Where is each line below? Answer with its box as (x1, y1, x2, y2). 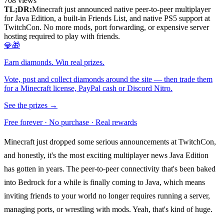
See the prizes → (4, 101, 57, 110)
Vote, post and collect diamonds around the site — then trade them (4, 75, 212, 84)
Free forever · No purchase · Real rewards (4, 118, 137, 127)
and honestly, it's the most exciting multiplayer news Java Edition (4, 151, 208, 160)
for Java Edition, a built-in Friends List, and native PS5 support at (4, 14, 210, 23)
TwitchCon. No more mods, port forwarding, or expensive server (4, 23, 209, 32)
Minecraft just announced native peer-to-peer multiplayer (32, 5, 210, 14)
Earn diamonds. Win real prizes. (4, 58, 104, 67)
